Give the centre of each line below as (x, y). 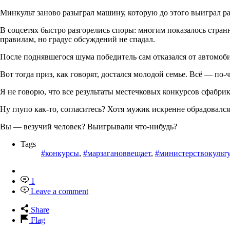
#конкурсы (60, 154)
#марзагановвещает (117, 154)
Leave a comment (60, 191)
